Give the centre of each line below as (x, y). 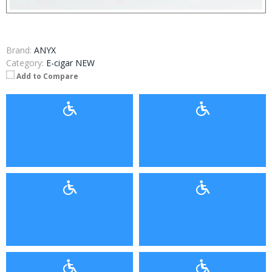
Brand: (19, 50)
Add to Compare (47, 76)
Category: (25, 63)
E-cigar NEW (70, 63)
